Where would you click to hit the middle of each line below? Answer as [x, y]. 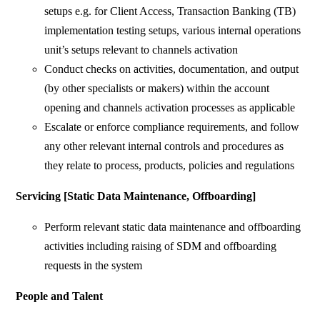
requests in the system [94, 266]
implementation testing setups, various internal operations [173, 31]
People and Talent [60, 296]
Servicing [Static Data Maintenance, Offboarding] [136, 196]
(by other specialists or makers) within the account [157, 89]
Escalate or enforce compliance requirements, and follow [172, 127]
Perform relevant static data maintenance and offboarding [173, 227]
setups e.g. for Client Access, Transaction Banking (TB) [170, 11]
